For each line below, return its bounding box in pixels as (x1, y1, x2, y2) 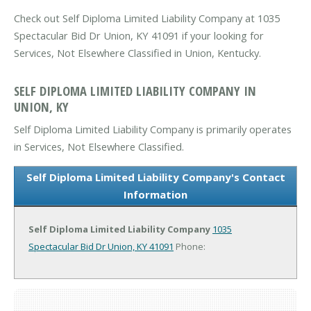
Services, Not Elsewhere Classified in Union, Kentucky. (14, 46, 261, 60)
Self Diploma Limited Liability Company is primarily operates (14, 121, 292, 136)
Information (124, 187, 187, 201)
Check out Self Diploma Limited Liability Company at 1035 (14, 11, 280, 26)
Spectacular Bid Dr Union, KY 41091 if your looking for (14, 28, 264, 43)
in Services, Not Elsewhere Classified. (14, 139, 184, 153)
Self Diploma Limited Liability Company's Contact (26, 169, 285, 184)
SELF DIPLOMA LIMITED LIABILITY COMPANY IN (14, 81, 256, 99)
